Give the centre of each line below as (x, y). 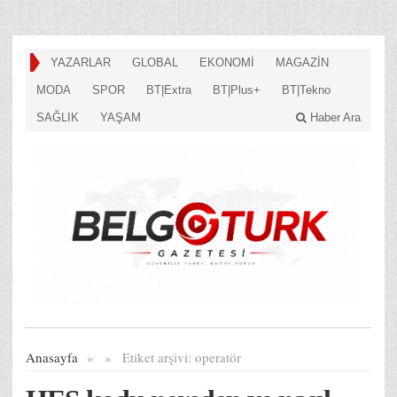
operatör (218, 357)
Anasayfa (52, 357)
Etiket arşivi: (159, 357)
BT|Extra (169, 90)
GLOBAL (155, 62)
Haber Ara (334, 117)
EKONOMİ (227, 62)
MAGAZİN (302, 62)
